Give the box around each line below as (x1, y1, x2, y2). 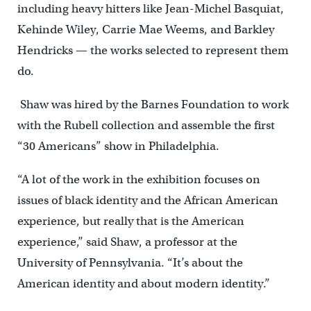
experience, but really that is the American (17, 213, 244, 228)
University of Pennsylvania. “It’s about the (17, 255, 243, 270)
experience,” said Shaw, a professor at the (17, 234, 237, 249)
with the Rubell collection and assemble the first (17, 117, 275, 133)
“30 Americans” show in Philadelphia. (17, 138, 219, 153)
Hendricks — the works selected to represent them (17, 42, 289, 58)
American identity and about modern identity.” (17, 276, 270, 291)
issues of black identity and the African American (17, 192, 278, 208)
